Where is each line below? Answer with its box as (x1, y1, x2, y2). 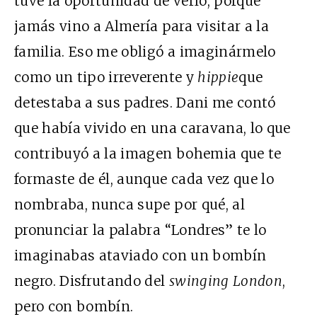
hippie (197, 69, 239, 86)
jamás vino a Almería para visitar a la (14, 18, 269, 35)
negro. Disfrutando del (14, 272, 169, 290)
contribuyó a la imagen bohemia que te (14, 145, 282, 163)
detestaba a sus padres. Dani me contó (14, 94, 276, 112)
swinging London (168, 272, 283, 290)
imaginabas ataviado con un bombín (14, 247, 267, 265)
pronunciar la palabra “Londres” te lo (14, 221, 267, 239)
